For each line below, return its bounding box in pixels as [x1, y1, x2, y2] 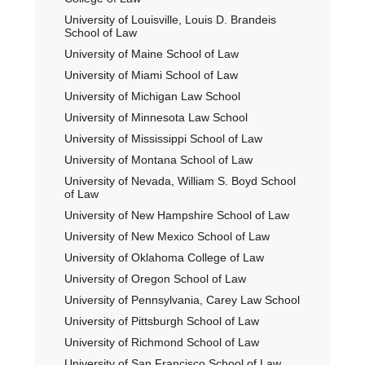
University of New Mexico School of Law [64, 230, 270, 243]
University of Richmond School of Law [64, 336, 259, 349]
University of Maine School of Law [64, 47, 239, 60]
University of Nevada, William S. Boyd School [64, 174, 296, 187]
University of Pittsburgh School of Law [64, 314, 259, 328]
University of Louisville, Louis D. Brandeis [64, 13, 276, 26]
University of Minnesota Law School [64, 111, 248, 124]
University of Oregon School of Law [64, 272, 246, 285]
